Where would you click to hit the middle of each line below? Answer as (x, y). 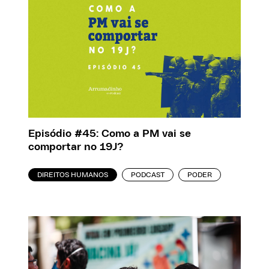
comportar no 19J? (76, 147)
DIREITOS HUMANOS (73, 175)
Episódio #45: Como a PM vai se (110, 134)
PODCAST (148, 175)
